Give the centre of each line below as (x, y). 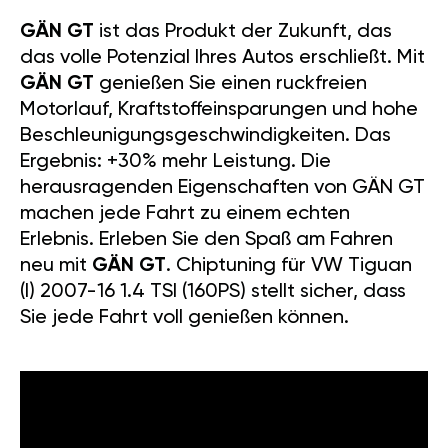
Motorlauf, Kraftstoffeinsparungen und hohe (219, 110)
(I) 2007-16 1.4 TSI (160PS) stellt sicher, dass (213, 292)
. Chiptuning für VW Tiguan (289, 266)
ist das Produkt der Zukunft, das (243, 32)
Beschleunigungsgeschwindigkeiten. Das (205, 136)
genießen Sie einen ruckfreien (230, 84)
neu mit (56, 266)
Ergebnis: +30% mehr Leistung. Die (175, 162)
